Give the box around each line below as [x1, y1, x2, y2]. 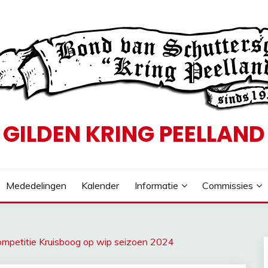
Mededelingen [5, 179, 66, 191]
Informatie [134, 179, 178, 191]
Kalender [81, 179, 120, 191]
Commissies [202, 179, 254, 191]
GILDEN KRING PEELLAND [3, 118, 265, 150]
